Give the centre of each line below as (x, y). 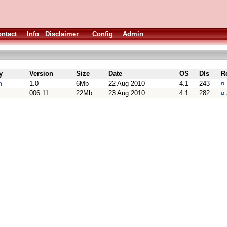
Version (41, 74)
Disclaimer (62, 34)
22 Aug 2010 (127, 83)
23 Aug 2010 (127, 93)
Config (103, 34)
